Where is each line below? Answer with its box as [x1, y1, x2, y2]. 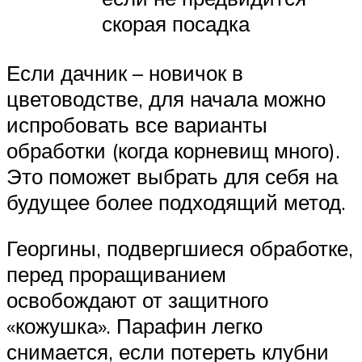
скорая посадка [102, 11, 250, 37]
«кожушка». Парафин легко [6, 313, 263, 339]
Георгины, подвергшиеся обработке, [6, 235, 353, 262]
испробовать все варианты [6, 111, 267, 137]
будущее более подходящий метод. [6, 188, 346, 215]
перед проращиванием [6, 261, 226, 288]
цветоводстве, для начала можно [6, 85, 326, 112]
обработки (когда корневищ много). [6, 137, 340, 163]
